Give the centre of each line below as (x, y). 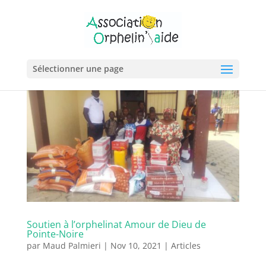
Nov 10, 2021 (136, 245)
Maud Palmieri (72, 245)
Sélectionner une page (78, 69)
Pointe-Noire (55, 234)
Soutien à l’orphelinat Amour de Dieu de (116, 224)
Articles (186, 245)
